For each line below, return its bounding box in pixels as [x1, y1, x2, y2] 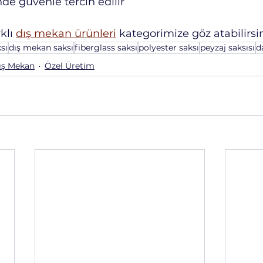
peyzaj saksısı [200, 42, 255, 53]
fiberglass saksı [75, 42, 137, 53]
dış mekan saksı [9, 42, 73, 53]
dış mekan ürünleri [16, 27, 116, 41]
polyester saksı [139, 42, 199, 53]
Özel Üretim [45, 60, 95, 72]
